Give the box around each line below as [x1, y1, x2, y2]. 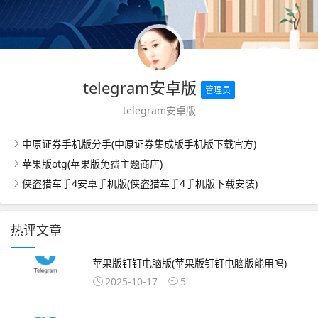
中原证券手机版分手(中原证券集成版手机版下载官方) [22, 137, 256, 151]
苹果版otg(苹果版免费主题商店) [22, 157, 163, 171]
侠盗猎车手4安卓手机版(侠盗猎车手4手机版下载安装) [22, 177, 258, 191]
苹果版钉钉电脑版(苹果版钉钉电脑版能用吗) [92, 256, 287, 270]
